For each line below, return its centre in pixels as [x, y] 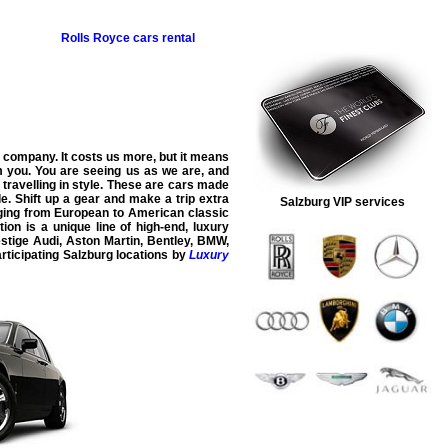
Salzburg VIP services [342, 202]
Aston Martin [103, 240]
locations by [151, 254]
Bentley [169, 240]
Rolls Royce [95, 37]
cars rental [164, 37]
